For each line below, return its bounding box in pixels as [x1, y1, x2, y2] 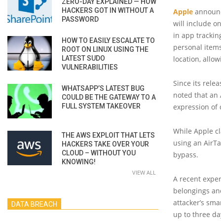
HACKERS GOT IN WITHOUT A [62, 6, 154, 14]
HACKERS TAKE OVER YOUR [62, 140, 149, 148]
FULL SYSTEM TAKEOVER [62, 102, 141, 110]
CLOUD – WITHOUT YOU [62, 148, 136, 157]
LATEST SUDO [62, 54, 105, 62]
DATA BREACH [11, 200, 57, 208]
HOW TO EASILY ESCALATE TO [62, 36, 155, 44]
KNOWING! [62, 157, 96, 166]
